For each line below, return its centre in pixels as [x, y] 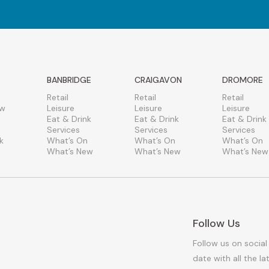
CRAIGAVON [158, 80]
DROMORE [243, 80]
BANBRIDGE [69, 80]
